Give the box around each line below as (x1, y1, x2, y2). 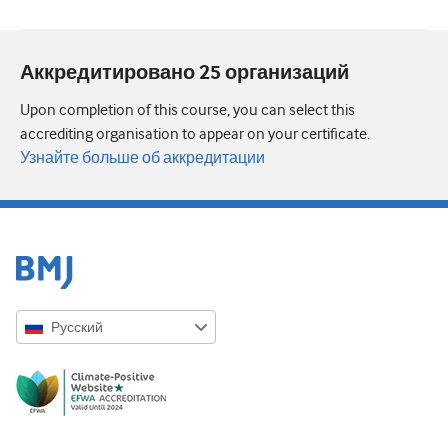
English (51, 351, 93, 368)
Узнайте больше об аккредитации (20, 149, 265, 168)
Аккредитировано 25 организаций (20, 62, 349, 86)
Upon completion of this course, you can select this (20, 101, 355, 120)
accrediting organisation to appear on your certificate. (20, 125, 370, 144)
